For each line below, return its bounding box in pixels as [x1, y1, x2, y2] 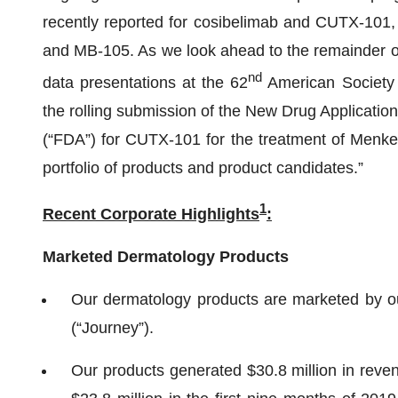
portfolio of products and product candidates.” [43, 159, 372, 177]
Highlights [177, 205, 259, 223]
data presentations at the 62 [43, 74, 249, 92]
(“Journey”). [71, 319, 154, 337]
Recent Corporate [43, 205, 177, 223]
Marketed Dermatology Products [43, 248, 289, 266]
